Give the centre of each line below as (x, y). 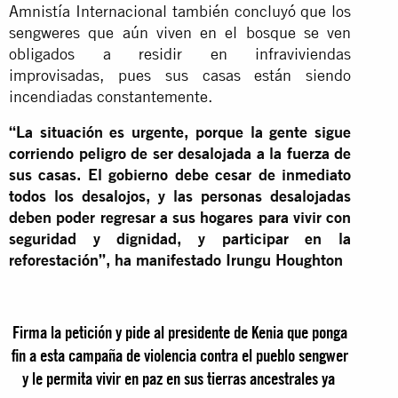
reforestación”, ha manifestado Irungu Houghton (176, 259)
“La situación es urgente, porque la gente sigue (180, 131)
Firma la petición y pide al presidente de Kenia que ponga (180, 331)
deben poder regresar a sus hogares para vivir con (180, 217)
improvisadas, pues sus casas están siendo (180, 75)
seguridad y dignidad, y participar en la (180, 238)
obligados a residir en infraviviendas (180, 53)
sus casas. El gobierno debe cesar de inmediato (180, 174)
